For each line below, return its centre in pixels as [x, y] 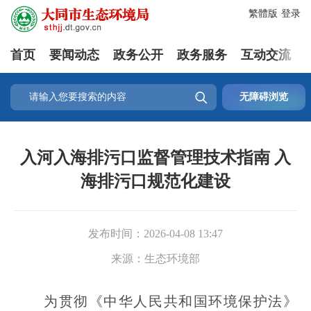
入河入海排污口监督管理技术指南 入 [155, 158]
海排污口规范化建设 [155, 181]
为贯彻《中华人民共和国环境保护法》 [155, 301]
